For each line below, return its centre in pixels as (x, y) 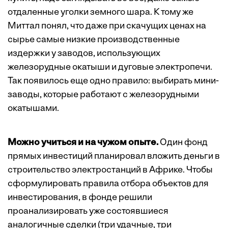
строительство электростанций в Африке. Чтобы (110, 170)
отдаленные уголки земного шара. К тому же (101, 12)
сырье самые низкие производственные (94, 40)
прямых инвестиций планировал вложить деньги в (114, 156)
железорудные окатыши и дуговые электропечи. (110, 67)
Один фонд (183, 143)
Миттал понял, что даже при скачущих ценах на (107, 26)
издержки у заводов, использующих (84, 54)
